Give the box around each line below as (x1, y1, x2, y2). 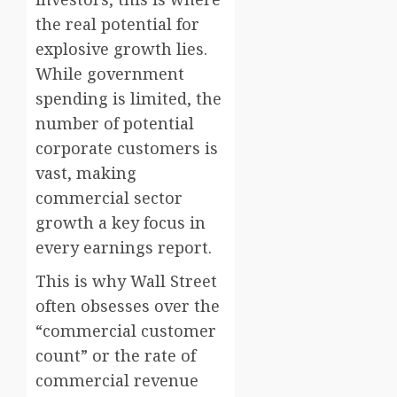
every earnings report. (35, 237, 212, 259)
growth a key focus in (35, 212, 206, 234)
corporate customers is (35, 137, 218, 160)
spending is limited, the (35, 88, 222, 110)
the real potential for (35, 13, 199, 35)
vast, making (35, 162, 136, 184)
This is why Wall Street (35, 270, 217, 292)
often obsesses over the (35, 295, 220, 317)
